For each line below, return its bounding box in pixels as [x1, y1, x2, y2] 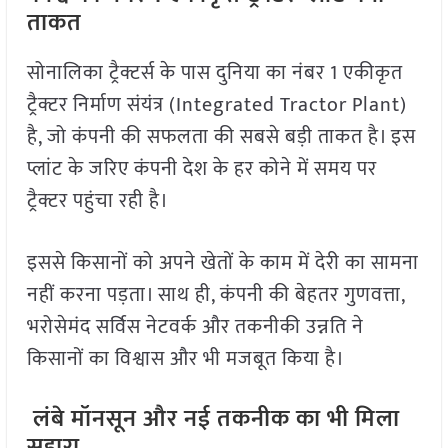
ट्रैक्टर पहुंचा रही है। [26, 184, 169, 219]
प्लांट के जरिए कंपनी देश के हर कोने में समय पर [26, 152, 377, 187]
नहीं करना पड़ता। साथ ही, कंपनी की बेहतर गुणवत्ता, [26, 278, 405, 313]
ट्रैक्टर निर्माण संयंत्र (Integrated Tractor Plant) [26, 88, 407, 123]
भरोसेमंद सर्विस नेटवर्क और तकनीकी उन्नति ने [26, 310, 364, 345]
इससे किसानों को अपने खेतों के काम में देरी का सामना [26, 246, 419, 281]
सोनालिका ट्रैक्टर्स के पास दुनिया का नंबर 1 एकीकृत [26, 56, 403, 91]
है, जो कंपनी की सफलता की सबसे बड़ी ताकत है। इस [26, 120, 416, 155]
